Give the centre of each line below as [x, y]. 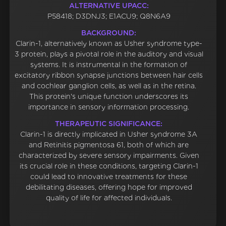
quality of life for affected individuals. [109, 198]
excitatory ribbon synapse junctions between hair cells [109, 75]
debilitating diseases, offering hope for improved [109, 187]
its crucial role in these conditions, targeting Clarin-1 [109, 166]
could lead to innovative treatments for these [109, 177]
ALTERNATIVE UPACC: [109, 6]
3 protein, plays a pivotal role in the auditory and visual [109, 54]
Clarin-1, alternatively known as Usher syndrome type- [109, 44]
